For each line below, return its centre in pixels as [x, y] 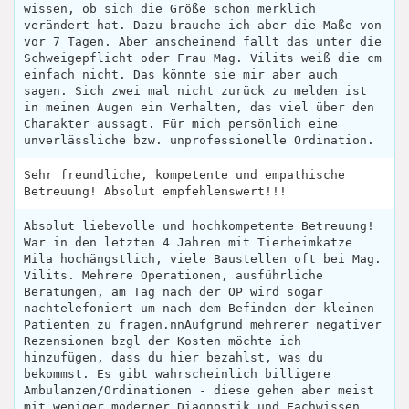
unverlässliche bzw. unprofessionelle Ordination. [199, 141]
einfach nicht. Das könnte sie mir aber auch [181, 75]
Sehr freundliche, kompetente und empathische [184, 175]
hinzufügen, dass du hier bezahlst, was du [173, 358]
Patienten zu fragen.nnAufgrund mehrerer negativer [203, 325]
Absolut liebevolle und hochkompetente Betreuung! [199, 226]
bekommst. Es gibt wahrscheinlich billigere [177, 374]
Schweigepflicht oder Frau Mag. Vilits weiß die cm [203, 58]
